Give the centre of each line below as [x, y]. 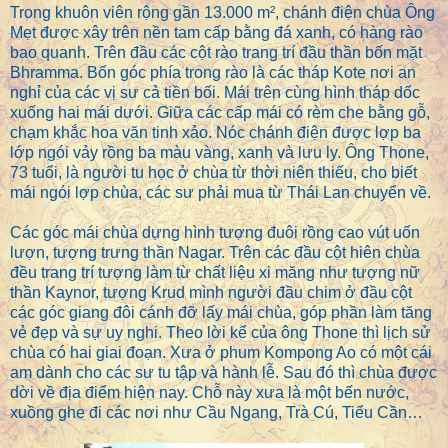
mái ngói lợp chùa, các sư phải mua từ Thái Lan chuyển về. [222, 193]
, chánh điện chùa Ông [355, 13]
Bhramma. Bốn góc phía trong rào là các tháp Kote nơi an [213, 73]
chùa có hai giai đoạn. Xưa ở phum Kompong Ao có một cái [221, 353]
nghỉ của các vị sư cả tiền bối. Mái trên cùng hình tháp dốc [215, 93]
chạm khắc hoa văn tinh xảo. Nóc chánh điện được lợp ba [215, 133]
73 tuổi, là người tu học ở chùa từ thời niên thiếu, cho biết [213, 173]
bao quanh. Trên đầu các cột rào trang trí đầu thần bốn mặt [216, 53]
